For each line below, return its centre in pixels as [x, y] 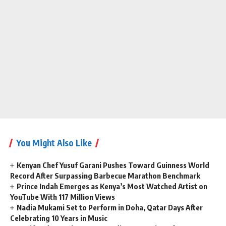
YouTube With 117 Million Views [63, 196]
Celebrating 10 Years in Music [59, 218]
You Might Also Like [54, 143]
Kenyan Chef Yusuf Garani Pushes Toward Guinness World [113, 165]
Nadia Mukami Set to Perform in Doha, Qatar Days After [110, 207]
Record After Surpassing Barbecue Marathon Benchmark [105, 175]
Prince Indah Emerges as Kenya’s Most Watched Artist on [112, 186]
